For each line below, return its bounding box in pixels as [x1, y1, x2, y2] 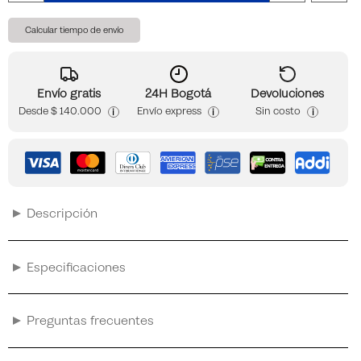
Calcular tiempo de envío [24, 24, 123, 37]
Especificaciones [26, 258, 126, 276]
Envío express [136, 104, 201, 119]
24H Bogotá [144, 85, 211, 103]
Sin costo [255, 104, 301, 119]
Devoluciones [250, 85, 324, 103]
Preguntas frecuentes [26, 312, 154, 330]
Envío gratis [36, 85, 101, 103]
